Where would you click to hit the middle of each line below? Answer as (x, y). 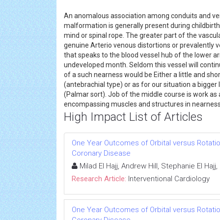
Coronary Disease (101, 153)
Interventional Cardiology (169, 179)
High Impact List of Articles (133, 117)
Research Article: (99, 179)
